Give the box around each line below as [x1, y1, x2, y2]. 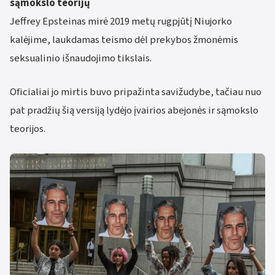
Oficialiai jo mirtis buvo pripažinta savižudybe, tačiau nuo [10, 84, 261, 99]
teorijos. [10, 121, 45, 136]
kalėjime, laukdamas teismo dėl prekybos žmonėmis [10, 32, 238, 47]
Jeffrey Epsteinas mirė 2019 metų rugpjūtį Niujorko [10, 14, 232, 29]
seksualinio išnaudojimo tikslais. [10, 50, 152, 66]
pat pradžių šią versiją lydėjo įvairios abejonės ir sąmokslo [10, 103, 258, 118]
